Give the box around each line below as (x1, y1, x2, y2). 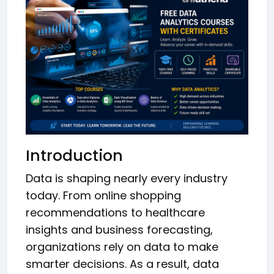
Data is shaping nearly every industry (26, 170, 228, 186)
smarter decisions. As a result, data (26, 256, 219, 272)
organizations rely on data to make (26, 239, 218, 254)
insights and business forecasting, (26, 221, 213, 237)
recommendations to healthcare (26, 204, 205, 220)
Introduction (26, 144, 123, 166)
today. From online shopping (26, 187, 181, 203)
